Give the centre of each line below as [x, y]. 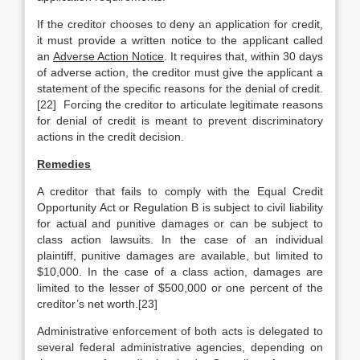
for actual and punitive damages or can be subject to [180, 223]
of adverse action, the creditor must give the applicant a [180, 72]
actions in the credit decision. [110, 137]
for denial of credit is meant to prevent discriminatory [180, 121]
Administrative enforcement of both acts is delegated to [180, 331]
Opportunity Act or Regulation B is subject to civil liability [180, 207]
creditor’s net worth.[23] [97, 304]
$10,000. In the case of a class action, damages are [180, 272]
